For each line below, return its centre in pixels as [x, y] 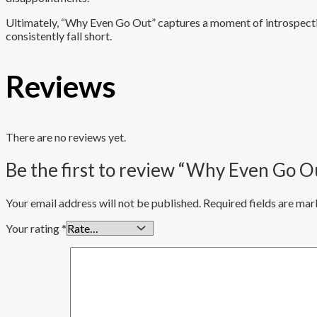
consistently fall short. [59, 36]
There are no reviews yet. [66, 137]
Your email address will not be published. [103, 202]
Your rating [34, 228]
